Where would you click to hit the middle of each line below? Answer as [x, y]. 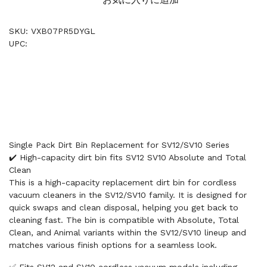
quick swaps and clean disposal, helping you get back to [124, 207]
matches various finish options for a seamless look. [113, 245]
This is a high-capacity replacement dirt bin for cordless [123, 182]
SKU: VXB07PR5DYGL [52, 31]
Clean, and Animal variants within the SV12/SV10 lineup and [128, 232]
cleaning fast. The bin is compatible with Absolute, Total [124, 220]
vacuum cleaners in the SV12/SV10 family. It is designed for [128, 195]
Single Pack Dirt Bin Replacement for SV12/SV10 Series [119, 145]
